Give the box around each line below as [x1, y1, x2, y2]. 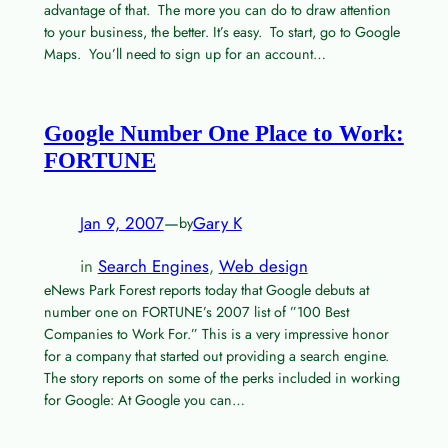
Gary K [192, 211, 242, 236]
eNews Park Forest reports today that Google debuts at [43, 279, 369, 300]
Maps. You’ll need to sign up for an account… [43, 44, 326, 65]
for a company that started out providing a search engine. [43, 345, 389, 366]
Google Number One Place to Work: [43, 120, 404, 147]
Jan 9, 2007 [79, 211, 164, 236]
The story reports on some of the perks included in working [43, 367, 400, 388]
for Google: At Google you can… [43, 389, 245, 410]
